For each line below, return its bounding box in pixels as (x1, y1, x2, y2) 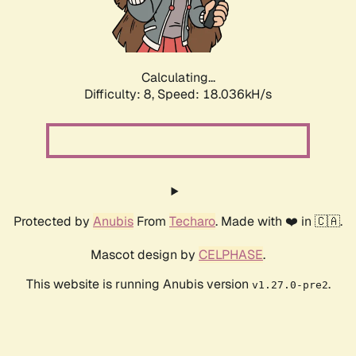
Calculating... (141, 69, 215, 87)
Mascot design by (91, 246, 199, 264)
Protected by (14, 213, 93, 230)
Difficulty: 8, (84, 86, 157, 103)
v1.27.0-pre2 (251, 279, 328, 292)
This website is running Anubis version (25, 276, 252, 293)
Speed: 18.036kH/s (157, 86, 272, 103)
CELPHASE (199, 246, 263, 264)
